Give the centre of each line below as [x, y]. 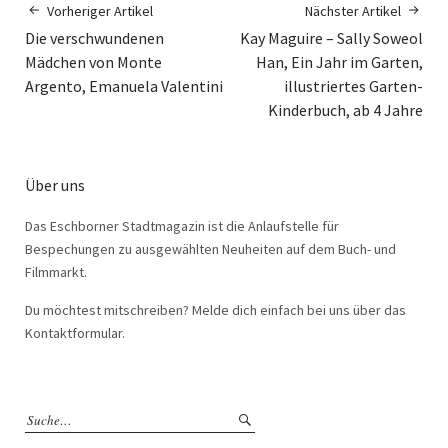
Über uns [55, 185]
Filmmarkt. [56, 272]
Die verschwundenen [94, 38]
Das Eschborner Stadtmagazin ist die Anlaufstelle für [182, 226]
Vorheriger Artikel [100, 11]
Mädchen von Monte [93, 62]
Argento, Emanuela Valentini [124, 86]
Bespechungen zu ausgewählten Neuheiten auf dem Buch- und [210, 249]
